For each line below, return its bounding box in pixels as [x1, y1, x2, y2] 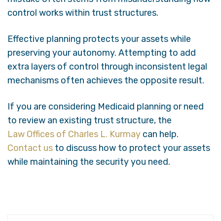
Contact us [7, 142, 53, 153]
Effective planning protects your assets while [7, 33, 191, 44]
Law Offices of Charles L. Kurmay [7, 128, 141, 140]
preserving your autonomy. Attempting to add [7, 47, 196, 58]
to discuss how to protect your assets [53, 142, 210, 153]
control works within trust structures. [7, 7, 158, 18]
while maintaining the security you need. [7, 156, 170, 167]
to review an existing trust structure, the [7, 114, 172, 126]
